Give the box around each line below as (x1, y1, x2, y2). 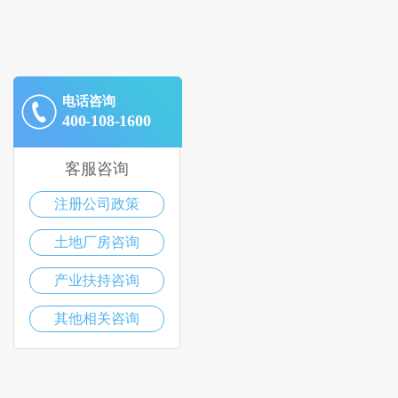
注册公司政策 (54, 196, 139, 212)
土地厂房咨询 (54, 235, 139, 251)
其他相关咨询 (54, 311, 139, 327)
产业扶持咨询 (54, 273, 139, 289)
